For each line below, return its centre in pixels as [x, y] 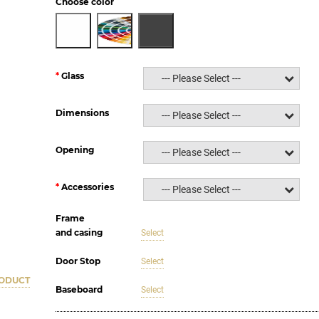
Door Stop [78, 261]
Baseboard [79, 289]
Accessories [87, 187]
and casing [79, 232]
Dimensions [82, 113]
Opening [74, 150]
